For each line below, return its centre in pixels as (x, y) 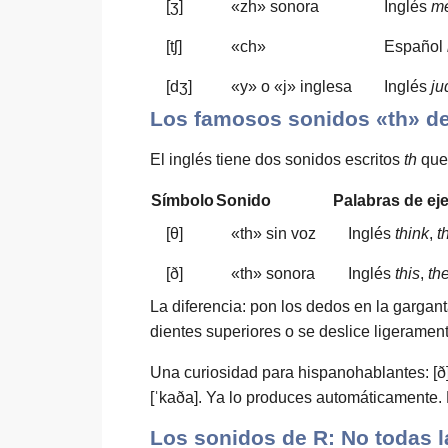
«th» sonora (273, 273)
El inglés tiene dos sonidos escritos (277, 159)
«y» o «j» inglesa (291, 86)
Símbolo (182, 200)
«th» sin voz (273, 233)
